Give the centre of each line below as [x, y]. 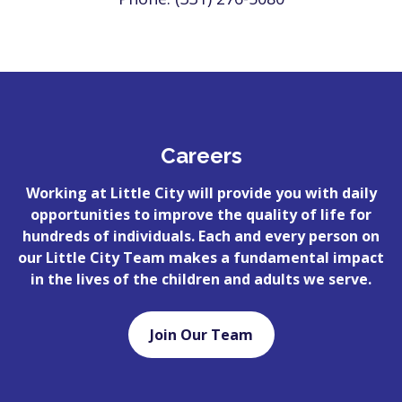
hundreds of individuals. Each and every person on [201, 236]
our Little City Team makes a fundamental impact [201, 257]
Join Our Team [201, 334]
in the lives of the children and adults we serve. [201, 279]
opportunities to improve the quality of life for [201, 214]
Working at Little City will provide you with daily [201, 192]
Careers [201, 155]
